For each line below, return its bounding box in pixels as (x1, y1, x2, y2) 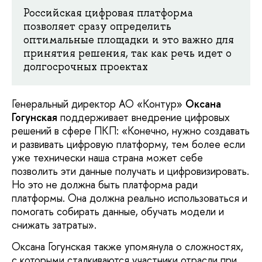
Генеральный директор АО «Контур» (12, 96, 185, 111)
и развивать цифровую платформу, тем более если (12, 136, 245, 151)
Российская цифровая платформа (23, 5, 193, 20)
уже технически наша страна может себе (12, 150, 203, 165)
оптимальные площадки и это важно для (23, 32, 234, 47)
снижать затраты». (12, 217, 96, 232)
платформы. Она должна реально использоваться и (12, 190, 247, 205)
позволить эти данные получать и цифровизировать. (12, 163, 249, 178)
